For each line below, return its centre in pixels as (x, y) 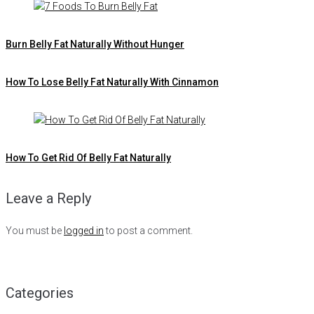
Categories (40, 293)
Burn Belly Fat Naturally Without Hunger (95, 44)
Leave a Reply (48, 199)
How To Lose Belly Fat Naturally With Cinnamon (112, 82)
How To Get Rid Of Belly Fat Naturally (88, 157)
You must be (35, 231)
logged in (84, 231)
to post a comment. (148, 231)
